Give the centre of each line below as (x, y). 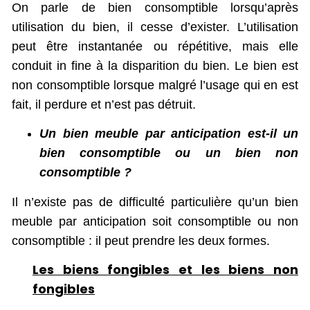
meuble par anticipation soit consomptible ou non (155, 222)
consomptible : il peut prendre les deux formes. (141, 241)
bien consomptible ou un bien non (169, 153)
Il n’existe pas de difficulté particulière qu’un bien (155, 202)
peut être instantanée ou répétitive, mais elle (155, 46)
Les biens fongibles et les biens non (165, 270)
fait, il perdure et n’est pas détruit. (104, 104)
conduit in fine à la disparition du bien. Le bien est (155, 65)
